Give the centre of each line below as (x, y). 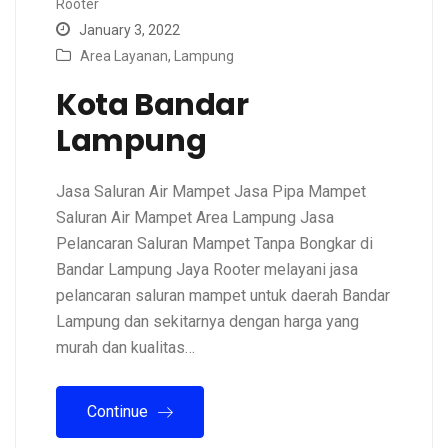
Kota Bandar (152, 105)
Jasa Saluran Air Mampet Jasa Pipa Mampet (211, 192)
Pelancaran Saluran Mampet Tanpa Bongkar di (214, 244)
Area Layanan (124, 56)
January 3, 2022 (128, 30)
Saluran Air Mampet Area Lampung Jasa (195, 218)
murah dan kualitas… (125, 348)
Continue (119, 412)
